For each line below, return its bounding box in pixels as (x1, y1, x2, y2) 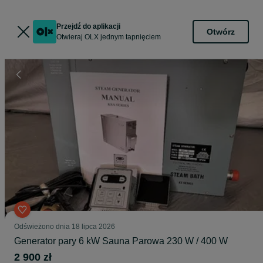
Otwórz (207, 26, 235, 36)
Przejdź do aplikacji (56, 22, 120, 31)
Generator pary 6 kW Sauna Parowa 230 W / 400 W (14, 236, 228, 246)
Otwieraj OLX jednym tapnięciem (56, 33, 161, 41)
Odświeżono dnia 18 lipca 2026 (14, 222, 115, 231)
